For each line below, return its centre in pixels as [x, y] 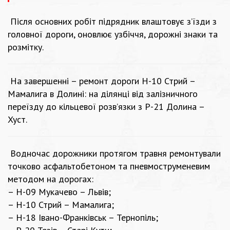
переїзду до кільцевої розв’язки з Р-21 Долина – [106, 107]
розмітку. [26, 47]
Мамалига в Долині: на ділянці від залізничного [103, 94]
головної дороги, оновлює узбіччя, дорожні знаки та [113, 34]
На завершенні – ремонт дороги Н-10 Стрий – [101, 81]
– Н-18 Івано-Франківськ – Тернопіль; [83, 218]
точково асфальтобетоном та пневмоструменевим [109, 166]
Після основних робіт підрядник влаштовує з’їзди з [112, 22]
